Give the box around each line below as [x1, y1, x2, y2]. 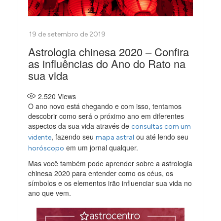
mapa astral [96, 133, 135, 142]
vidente [28, 133, 52, 142]
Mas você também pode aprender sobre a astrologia [28, 158, 193, 168]
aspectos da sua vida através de [28, 120, 132, 131]
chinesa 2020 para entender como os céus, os [28, 168, 174, 178]
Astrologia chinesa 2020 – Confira [28, 43, 189, 59]
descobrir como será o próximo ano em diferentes [28, 110, 184, 121]
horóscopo [28, 144, 65, 152]
